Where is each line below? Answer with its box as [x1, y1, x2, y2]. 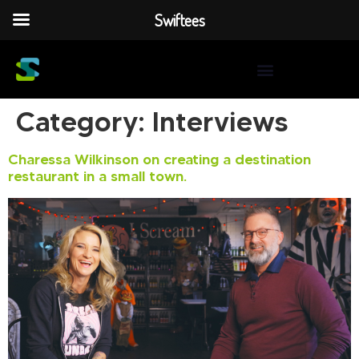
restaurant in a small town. [8, 167, 187, 185]
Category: [16, 104, 152, 139]
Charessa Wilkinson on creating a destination [8, 151, 311, 168]
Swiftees [154, 10, 205, 30]
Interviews [152, 104, 288, 139]
